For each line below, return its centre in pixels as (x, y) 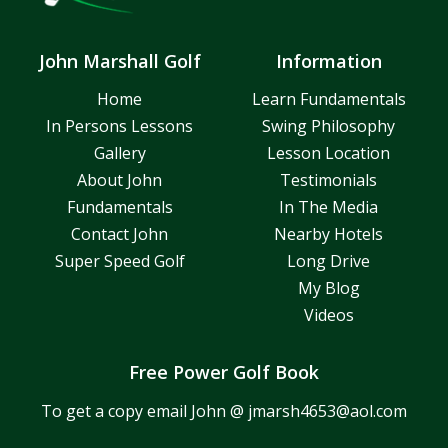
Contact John (119, 233)
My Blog (328, 287)
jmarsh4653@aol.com (327, 410)
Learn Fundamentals (328, 98)
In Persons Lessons (119, 125)
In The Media (328, 206)
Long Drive (328, 260)
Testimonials (328, 179)
